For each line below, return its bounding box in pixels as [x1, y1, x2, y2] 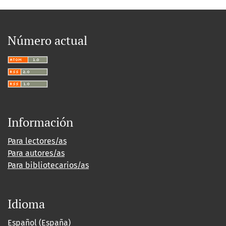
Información [8, 114, 73, 130]
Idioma [8, 195, 45, 212]
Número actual [8, 32, 87, 48]
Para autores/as [8, 148, 65, 158]
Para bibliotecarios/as [8, 160, 89, 170]
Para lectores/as [8, 136, 67, 146]
